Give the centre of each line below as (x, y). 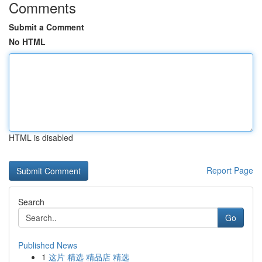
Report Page (230, 170)
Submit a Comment (46, 27)
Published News (48, 245)
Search (31, 202)
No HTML (27, 42)
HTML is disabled (41, 137)
